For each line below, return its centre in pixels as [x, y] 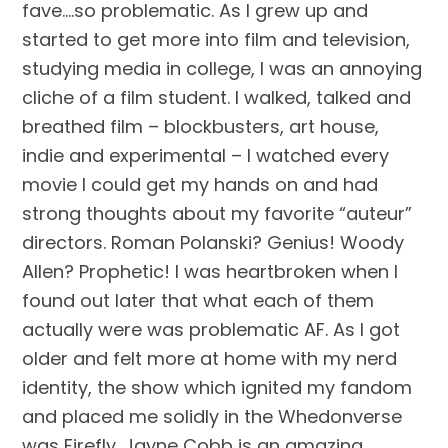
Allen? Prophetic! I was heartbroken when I [210, 271]
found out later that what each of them [198, 300]
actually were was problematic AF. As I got [211, 329]
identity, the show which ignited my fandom [217, 387]
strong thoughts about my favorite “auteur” [217, 213]
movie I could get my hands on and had [200, 184]
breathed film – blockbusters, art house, [201, 126]
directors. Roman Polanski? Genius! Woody [213, 242]
